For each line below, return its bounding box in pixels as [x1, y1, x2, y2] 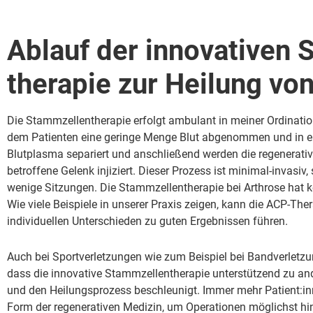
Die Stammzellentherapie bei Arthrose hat [100, 180, 307, 194]
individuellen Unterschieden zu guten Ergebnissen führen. [7, 214, 288, 228]
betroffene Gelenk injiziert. [7, 163, 138, 177]
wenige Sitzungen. [7, 180, 100, 194]
